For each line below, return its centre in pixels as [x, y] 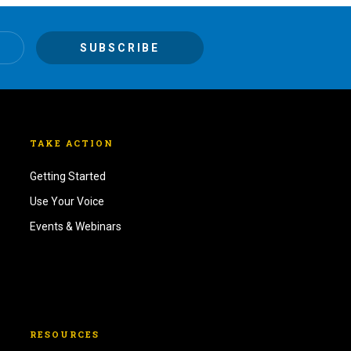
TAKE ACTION [72, 143]
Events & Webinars [76, 227]
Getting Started [68, 177]
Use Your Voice [67, 202]
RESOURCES [65, 335]
